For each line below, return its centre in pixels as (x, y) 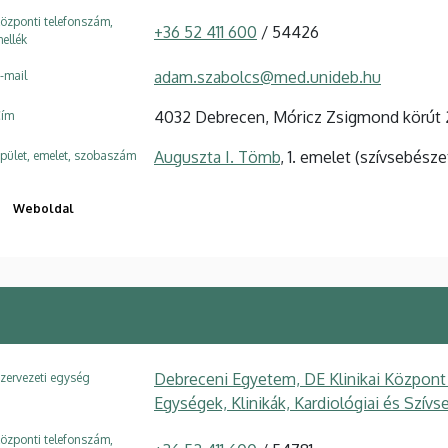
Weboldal (43, 208)
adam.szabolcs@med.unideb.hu (267, 76)
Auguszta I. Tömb (217, 156)
